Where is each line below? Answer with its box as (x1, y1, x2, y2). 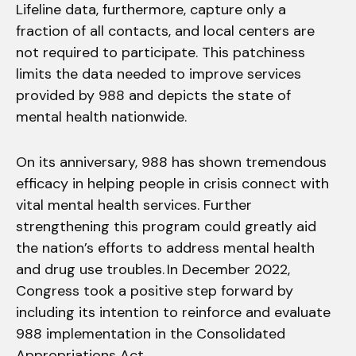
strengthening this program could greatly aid (16, 216, 316, 236)
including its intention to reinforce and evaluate (16, 302, 331, 322)
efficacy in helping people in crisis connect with (16, 173, 329, 193)
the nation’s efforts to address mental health (16, 238, 315, 257)
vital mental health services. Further (16, 195, 252, 215)
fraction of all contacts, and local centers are (16, 21, 315, 41)
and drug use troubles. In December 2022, (16, 259, 290, 279)
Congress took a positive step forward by (16, 281, 293, 300)
